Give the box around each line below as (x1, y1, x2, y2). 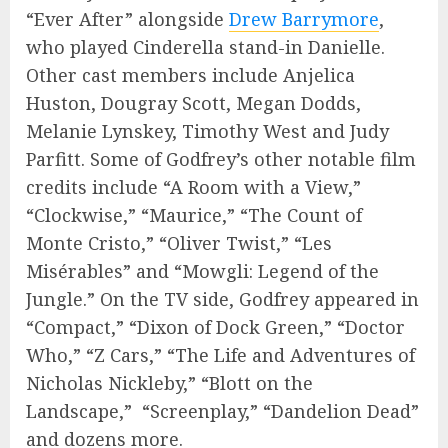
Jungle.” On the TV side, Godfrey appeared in (26, 286, 419, 311)
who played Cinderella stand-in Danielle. (26, 34, 385, 59)
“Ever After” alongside (26, 6, 229, 31)
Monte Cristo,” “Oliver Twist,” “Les (26, 230, 332, 255)
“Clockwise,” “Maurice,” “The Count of (26, 202, 362, 227)
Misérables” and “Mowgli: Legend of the (26, 258, 379, 283)
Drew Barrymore (229, 6, 379, 31)
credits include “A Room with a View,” (26, 174, 361, 199)
